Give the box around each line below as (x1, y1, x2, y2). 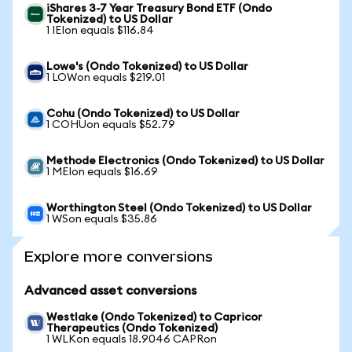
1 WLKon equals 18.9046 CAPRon (46, 334, 217, 345)
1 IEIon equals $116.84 (46, 25, 154, 36)
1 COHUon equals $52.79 (46, 119, 175, 130)
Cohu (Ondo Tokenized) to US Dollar (46, 108, 240, 119)
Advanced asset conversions (24, 284, 196, 297)
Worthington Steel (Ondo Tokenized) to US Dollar (46, 203, 312, 214)
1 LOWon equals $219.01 (46, 72, 165, 83)
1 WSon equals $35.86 (46, 214, 157, 225)
